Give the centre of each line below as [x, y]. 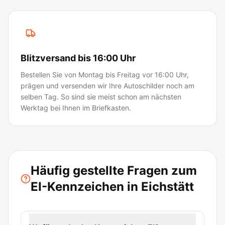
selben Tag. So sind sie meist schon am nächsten [101, 97]
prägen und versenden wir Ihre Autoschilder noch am [107, 86]
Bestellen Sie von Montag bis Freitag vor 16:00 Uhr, [105, 75]
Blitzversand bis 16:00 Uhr [78, 58]
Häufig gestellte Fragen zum [114, 171]
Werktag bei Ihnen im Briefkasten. [76, 108]
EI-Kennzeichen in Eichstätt [112, 187]
